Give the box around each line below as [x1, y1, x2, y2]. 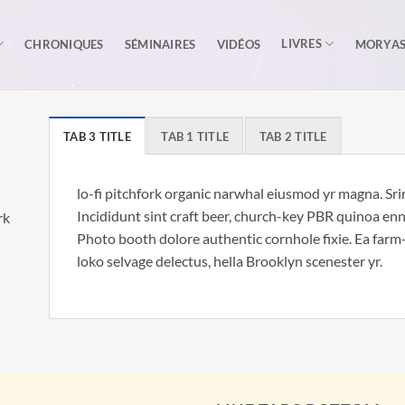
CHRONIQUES [24, 36, 104, 52]
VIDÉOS [216, 36, 261, 52]
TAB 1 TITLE [161, 129, 230, 144]
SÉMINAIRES [124, 36, 196, 52]
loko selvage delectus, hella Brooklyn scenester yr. [77, 252, 382, 269]
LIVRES [281, 36, 322, 51]
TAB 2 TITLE [259, 129, 327, 144]
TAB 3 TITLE [63, 129, 131, 144]
